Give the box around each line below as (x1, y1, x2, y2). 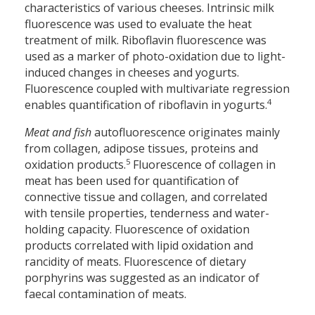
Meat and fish (25, 124, 94, 141)
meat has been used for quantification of (25, 173, 239, 189)
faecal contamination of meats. (25, 286, 186, 302)
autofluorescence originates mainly (94, 124, 280, 141)
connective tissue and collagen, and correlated (25, 189, 267, 205)
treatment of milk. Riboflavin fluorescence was (25, 32, 266, 49)
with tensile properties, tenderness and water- (25, 205, 269, 221)
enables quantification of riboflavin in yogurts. (25, 97, 267, 113)
